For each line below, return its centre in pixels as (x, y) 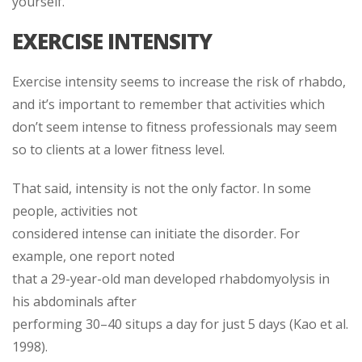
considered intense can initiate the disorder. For (156, 234)
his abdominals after (74, 302)
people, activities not (75, 211)
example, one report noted (93, 257)
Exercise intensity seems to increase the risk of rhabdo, (179, 82)
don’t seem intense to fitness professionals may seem (175, 127)
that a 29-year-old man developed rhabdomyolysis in (171, 279)
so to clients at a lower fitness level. (118, 150)
